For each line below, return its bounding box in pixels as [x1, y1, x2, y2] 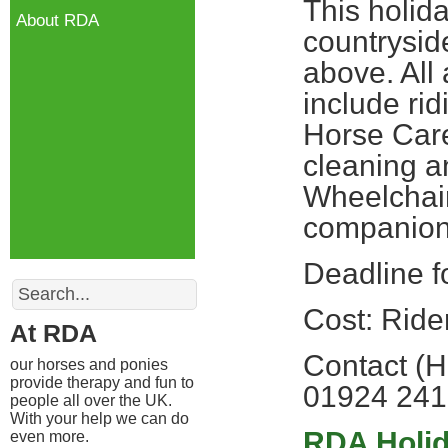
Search [9, 272, 62, 291]
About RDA [16, 11, 99, 30]
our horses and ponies [10, 356, 168, 373]
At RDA [10, 319, 97, 347]
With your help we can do [10, 410, 189, 427]
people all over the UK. [10, 392, 172, 409]
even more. [10, 428, 89, 445]
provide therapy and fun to [10, 374, 194, 391]
